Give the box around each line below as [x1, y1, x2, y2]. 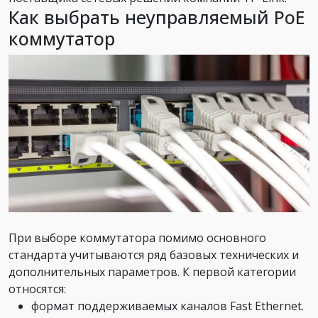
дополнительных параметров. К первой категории [9, 264, 296, 280]
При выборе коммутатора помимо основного [9, 230, 266, 246]
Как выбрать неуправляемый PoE [9, 5, 305, 30]
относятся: [9, 281, 66, 297]
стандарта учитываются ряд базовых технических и [9, 247, 299, 263]
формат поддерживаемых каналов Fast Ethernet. [31, 298, 304, 314]
